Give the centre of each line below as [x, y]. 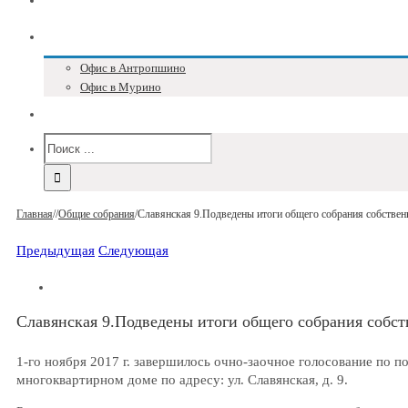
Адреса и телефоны [107, 37]
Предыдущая [56, 250]
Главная [35, 214]
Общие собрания [97, 214]
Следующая [133, 250]
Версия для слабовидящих [130, 115]
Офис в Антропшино [133, 68]
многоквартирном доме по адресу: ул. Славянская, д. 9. [182, 379]
